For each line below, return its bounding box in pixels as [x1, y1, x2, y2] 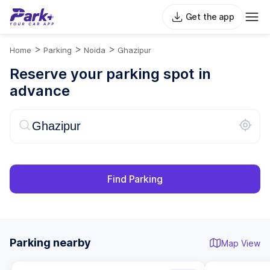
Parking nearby [10, 236, 91, 249]
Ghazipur [118, 45, 151, 55]
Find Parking [107, 173, 163, 185]
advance [10, 82, 70, 99]
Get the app [185, 11, 234, 22]
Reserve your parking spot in [10, 65, 211, 83]
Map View [221, 237, 260, 248]
